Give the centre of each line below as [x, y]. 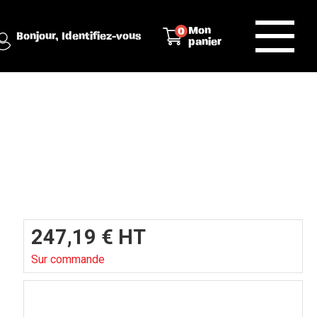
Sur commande [68, 259]
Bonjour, [39, 36]
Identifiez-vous [101, 36]
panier [204, 42]
